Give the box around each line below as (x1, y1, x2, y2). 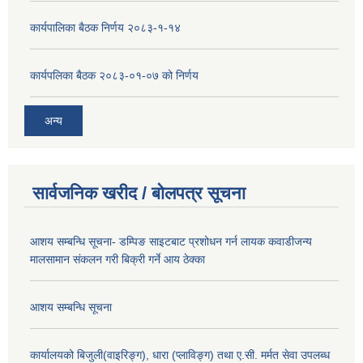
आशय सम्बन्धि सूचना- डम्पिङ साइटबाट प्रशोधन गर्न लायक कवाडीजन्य (30, 235, 312, 249)
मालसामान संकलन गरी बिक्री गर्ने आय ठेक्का (30, 253, 205, 267)
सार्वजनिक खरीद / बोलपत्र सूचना (32, 183, 246, 204)
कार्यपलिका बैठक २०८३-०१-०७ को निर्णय (30, 68, 199, 82)
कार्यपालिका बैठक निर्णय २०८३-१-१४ (30, 20, 181, 34)
